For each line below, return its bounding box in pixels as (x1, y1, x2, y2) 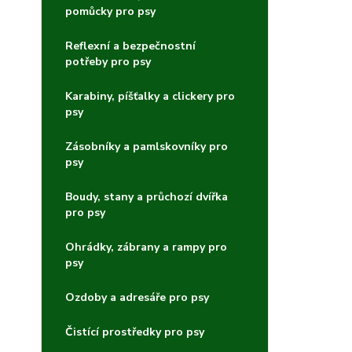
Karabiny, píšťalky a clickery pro (65, 89, 235, 104)
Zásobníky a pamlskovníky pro (65, 139, 228, 154)
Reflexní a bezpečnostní (65, 38, 196, 53)
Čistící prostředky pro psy (65, 324, 204, 339)
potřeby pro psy (65, 54, 151, 69)
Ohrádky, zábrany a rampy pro (65, 240, 227, 255)
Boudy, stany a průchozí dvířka (65, 189, 228, 204)
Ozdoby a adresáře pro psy (65, 290, 209, 305)
